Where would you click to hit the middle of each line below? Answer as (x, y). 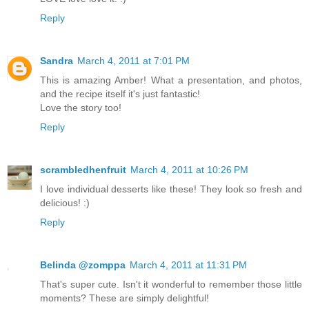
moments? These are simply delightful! (124, 298)
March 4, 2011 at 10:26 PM (189, 170)
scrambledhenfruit (83, 170)
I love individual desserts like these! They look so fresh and (171, 189)
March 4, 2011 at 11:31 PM (188, 265)
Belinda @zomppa (83, 265)
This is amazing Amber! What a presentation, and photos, (171, 80)
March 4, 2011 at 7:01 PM (133, 61)
